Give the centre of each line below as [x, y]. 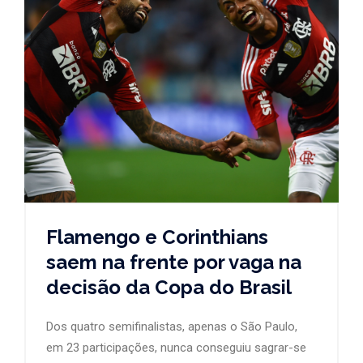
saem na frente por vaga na [174, 262]
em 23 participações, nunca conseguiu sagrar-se [176, 347]
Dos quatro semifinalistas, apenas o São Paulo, [172, 326]
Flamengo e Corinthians [157, 237]
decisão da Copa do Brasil [169, 287]
